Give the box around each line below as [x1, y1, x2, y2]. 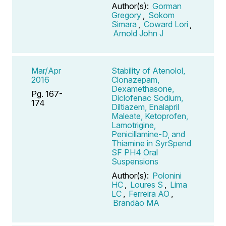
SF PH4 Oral [111, 147, 158, 157]
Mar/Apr [31, 65, 61, 76]
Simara [111, 19, 137, 29]
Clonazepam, [111, 74, 159, 85]
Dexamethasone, [111, 83, 174, 94]
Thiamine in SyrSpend [111, 138, 191, 148]
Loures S [130, 179, 163, 190]
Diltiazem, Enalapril [111, 101, 179, 112]
